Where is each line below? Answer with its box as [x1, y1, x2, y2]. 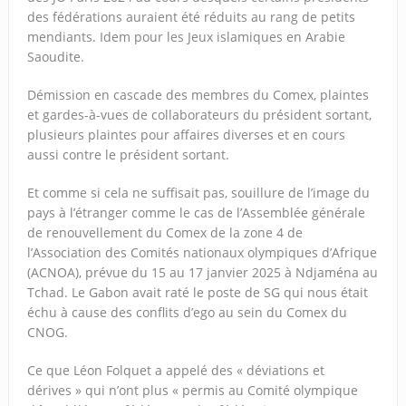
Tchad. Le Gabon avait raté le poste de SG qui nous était [26, 283, 368, 301]
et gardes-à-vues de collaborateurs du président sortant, [26, 105, 372, 123]
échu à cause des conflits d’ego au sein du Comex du [26, 303, 347, 321]
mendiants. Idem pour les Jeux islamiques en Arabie [26, 27, 345, 45]
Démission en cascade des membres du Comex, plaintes [26, 85, 369, 103]
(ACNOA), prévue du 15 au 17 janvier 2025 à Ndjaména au [26, 263, 378, 281]
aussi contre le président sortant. [26, 145, 229, 163]
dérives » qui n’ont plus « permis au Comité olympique [26, 381, 358, 399]
